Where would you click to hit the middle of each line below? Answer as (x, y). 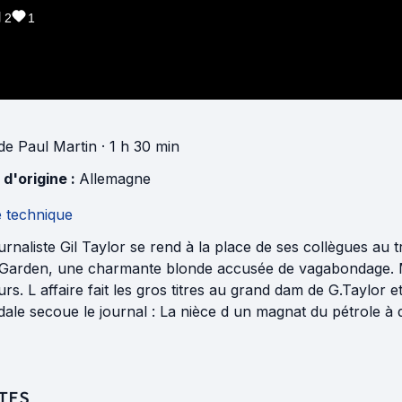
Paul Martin (57, 146)
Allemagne (115, 178)
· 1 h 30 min (138, 146)
